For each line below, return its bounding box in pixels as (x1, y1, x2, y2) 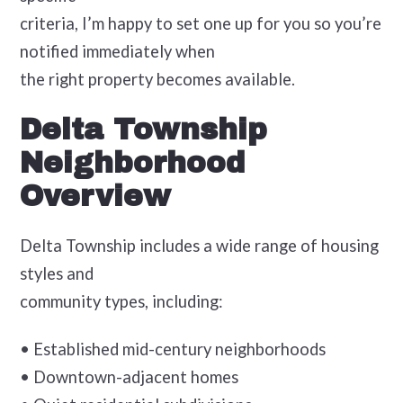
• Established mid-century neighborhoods (19, 339, 326, 360)
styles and (19, 264, 94, 284)
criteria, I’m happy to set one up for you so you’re (19, 13, 381, 34)
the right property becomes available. (19, 69, 295, 90)
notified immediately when (19, 41, 215, 62)
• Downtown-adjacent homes (19, 367, 238, 388)
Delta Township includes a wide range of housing (19, 236, 379, 256)
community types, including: (19, 291, 223, 312)
